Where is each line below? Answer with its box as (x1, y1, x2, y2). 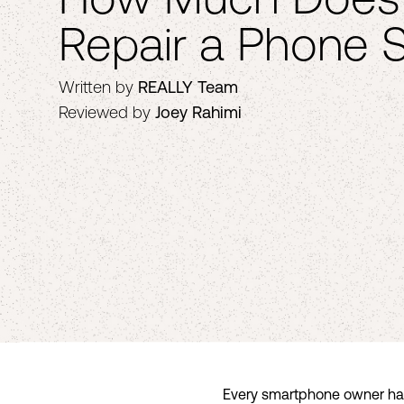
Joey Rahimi (155, 102, 242, 122)
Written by (59, 77, 133, 96)
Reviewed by (59, 102, 151, 122)
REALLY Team (138, 77, 238, 96)
